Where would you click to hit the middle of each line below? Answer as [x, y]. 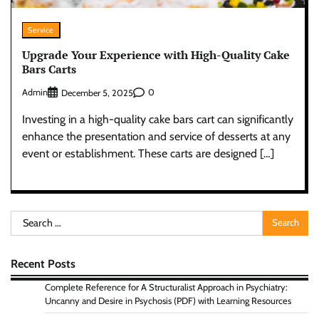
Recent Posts [43, 263]
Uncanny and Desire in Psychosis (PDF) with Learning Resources [168, 300]
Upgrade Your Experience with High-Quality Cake [156, 55]
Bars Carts [49, 69]
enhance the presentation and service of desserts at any [156, 136]
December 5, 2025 [97, 93]
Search [26, 218]
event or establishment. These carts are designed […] [148, 153]
